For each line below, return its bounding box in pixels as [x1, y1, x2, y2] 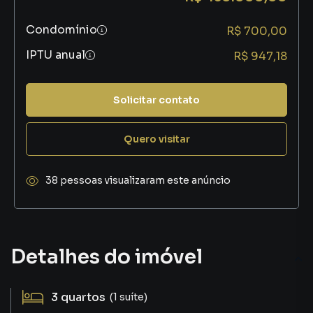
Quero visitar [123, 132, 190, 145]
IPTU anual [26, 48, 85, 62]
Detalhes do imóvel [10, 245, 203, 269]
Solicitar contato [113, 93, 200, 106]
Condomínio [26, 22, 97, 37]
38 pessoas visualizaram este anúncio [45, 174, 231, 187]
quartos [61, 290, 105, 305]
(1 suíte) [110, 290, 147, 303]
